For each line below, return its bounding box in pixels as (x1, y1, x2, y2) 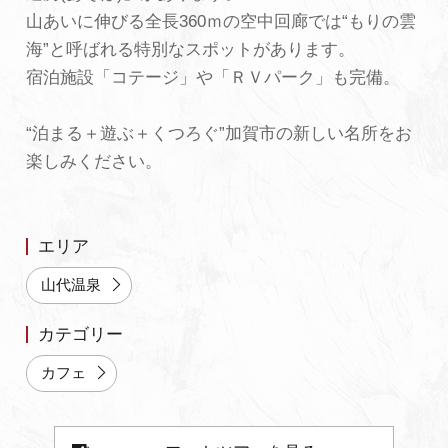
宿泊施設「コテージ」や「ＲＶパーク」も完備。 (25, 67, 400, 87)
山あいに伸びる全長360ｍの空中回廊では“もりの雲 (25, 11, 416, 31)
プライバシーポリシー (45, 58, 216, 78)
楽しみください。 (25, 151, 162, 171)
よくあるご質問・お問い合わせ (45, 21, 284, 41)
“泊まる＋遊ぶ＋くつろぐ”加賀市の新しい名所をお (25, 123, 412, 143)
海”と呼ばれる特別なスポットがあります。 (25, 39, 355, 59)
